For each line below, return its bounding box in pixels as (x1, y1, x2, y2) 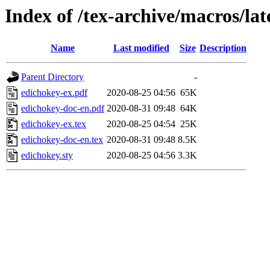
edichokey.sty (21, 150, 73, 161)
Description (199, 43, 246, 54)
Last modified (113, 43, 169, 54)
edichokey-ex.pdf (21, 87, 87, 98)
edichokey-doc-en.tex (21, 134, 103, 145)
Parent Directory (21, 72, 84, 83)
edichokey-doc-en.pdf (21, 103, 104, 114)
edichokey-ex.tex (21, 119, 86, 130)
